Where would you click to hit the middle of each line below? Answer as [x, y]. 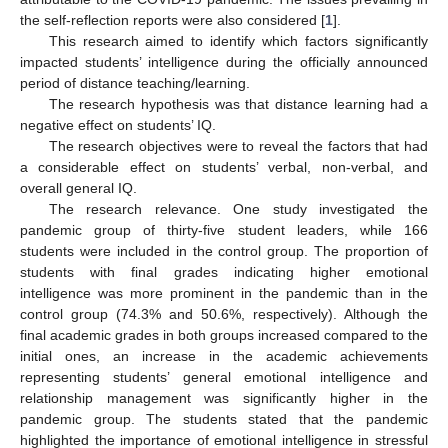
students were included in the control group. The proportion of [224, 250]
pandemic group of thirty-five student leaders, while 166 [224, 229]
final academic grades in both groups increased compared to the [224, 334]
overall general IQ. [78, 187]
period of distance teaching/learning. [135, 82]
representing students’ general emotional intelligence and [224, 376]
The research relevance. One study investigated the [238, 208]
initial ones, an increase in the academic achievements [224, 355]
